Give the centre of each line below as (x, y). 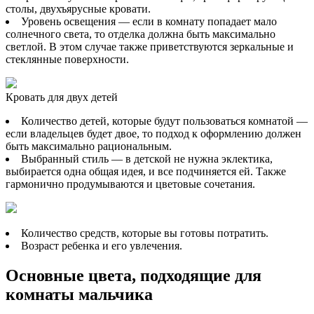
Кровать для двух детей (62, 97)
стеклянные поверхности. (67, 59)
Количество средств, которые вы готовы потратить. (145, 233)
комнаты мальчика (79, 294)
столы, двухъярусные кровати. (78, 8)
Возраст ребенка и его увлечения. (102, 245)
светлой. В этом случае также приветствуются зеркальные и (150, 46)
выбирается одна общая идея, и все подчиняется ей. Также (146, 171)
